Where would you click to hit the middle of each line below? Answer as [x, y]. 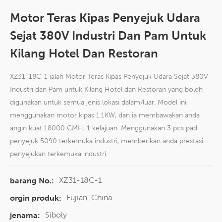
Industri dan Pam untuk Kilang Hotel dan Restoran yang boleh [106, 89]
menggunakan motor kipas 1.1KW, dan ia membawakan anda [105, 115]
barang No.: [32, 181]
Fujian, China [89, 198]
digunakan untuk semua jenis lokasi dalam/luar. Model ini [98, 102]
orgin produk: [36, 198]
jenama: [25, 216]
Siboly [56, 215]
